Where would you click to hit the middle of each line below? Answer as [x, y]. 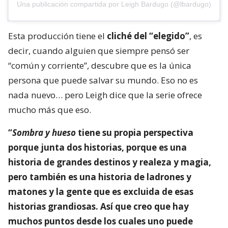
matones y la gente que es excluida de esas [101, 192]
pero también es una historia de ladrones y [100, 177]
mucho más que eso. [50, 110]
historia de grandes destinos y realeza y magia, [110, 162]
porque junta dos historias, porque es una [97, 148]
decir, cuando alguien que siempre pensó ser [99, 51]
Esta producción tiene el [58, 36]
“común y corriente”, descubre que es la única [100, 66]
